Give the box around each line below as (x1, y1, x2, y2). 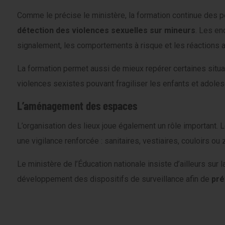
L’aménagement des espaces (17, 98, 137, 113)
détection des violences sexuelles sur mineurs (17, 26, 195, 35)
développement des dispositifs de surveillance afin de (17, 174, 211, 184)
